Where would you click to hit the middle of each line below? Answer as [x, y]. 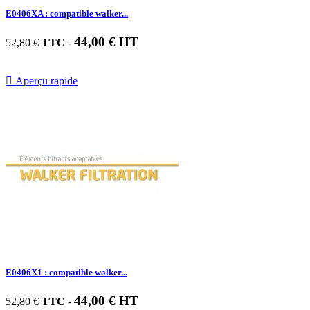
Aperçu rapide [45, 80]
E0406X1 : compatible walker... [66, 272]
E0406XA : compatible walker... [67, 13]
